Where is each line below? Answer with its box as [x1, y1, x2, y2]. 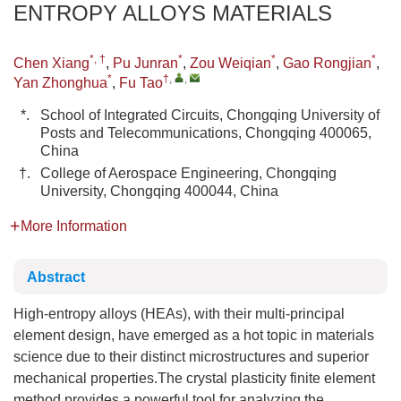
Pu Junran [113, 55, 178, 71]
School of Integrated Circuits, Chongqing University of [40, 107, 380, 123]
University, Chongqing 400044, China [40, 183, 278, 199]
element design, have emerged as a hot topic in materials [13, 328, 374, 343]
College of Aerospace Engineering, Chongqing [40, 166, 337, 181]
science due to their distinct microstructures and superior [13, 349, 369, 364]
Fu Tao [119, 75, 163, 90]
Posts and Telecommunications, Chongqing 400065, [40, 125, 371, 141]
